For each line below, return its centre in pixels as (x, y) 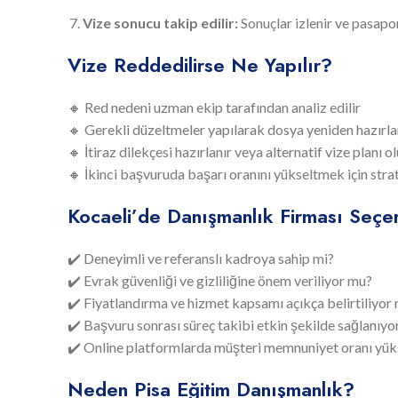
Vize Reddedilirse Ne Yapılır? (200, 64)
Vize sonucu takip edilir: (160, 22)
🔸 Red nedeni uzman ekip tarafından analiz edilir (214, 107)
